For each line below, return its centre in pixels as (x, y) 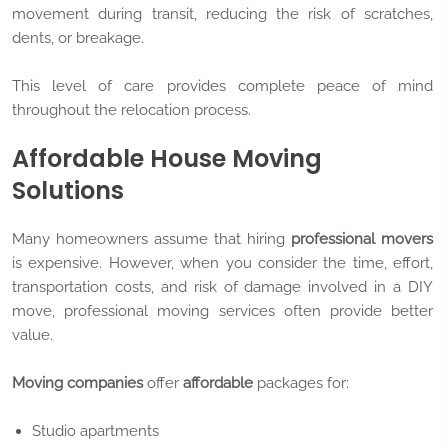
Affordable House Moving (167, 158)
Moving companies (77, 382)
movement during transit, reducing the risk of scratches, (222, 13)
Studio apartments (95, 430)
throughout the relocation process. (131, 109)
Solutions (68, 190)
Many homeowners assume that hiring (151, 238)
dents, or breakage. (78, 37)
